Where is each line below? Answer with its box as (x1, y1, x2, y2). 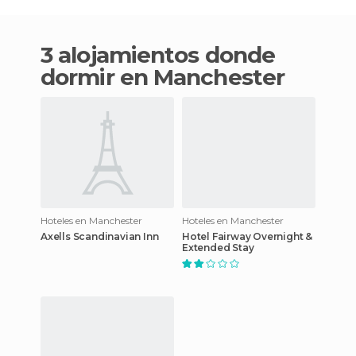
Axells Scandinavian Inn (41, 230, 159, 242)
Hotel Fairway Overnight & (182, 230, 312, 242)
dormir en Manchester (41, 63, 285, 91)
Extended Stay (182, 241, 254, 253)
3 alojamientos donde (41, 41, 53, 68)
